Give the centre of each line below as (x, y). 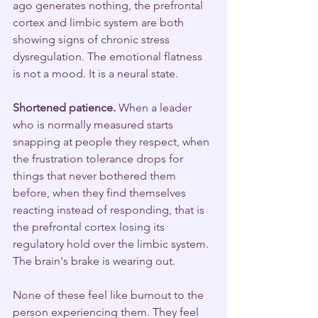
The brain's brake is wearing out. (94, 261)
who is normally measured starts (94, 124)
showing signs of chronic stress (93, 39)
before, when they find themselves (101, 192)
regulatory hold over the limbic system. (112, 243)
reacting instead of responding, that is (110, 209)
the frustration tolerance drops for (99, 158)
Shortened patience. (64, 107)
